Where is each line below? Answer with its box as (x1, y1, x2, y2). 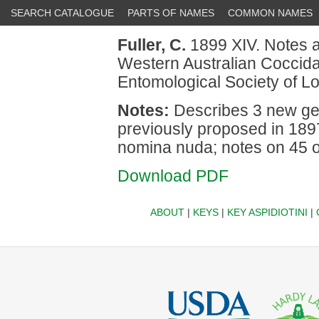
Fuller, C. (117, 36, 186, 54)
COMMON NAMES (228, 7, 313, 19)
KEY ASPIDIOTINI (226, 206, 308, 218)
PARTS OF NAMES (127, 7, 214, 19)
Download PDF (117, 167, 229, 185)
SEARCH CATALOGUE (11, 7, 114, 19)
